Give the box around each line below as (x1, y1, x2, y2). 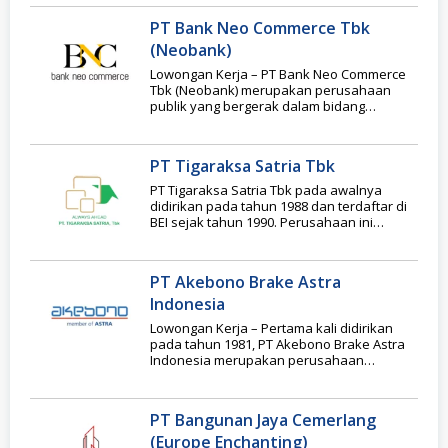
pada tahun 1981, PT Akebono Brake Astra (150, 334, 405, 353)
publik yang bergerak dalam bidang (150, 96, 365, 115)
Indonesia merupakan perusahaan (150, 350, 364, 369)
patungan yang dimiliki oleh (150, 366, 316, 385)
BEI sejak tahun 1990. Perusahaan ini (150, 212, 373, 231)
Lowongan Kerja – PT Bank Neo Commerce (150, 64, 406, 83)
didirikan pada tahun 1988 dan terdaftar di (150, 196, 407, 215)
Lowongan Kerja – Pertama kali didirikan (150, 318, 393, 337)
